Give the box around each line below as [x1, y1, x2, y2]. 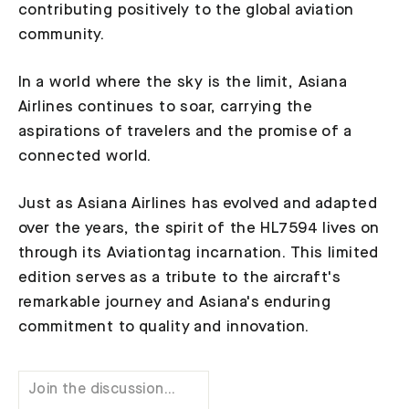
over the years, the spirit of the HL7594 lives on [18, 220, 380, 236]
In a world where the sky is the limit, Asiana [18, 74, 348, 90]
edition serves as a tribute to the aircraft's [18, 269, 341, 286]
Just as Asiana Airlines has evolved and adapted [18, 195, 377, 212]
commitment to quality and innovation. [18, 319, 309, 335]
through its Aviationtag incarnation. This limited [18, 245, 379, 261]
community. [18, 26, 105, 43]
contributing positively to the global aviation [18, 2, 354, 18]
